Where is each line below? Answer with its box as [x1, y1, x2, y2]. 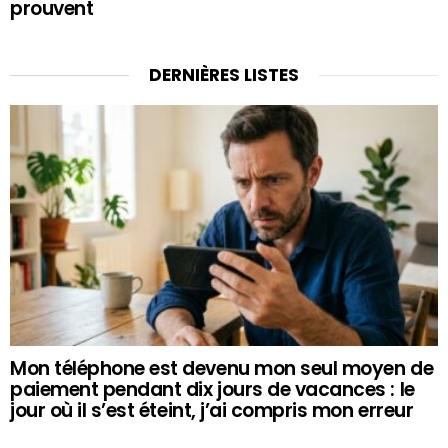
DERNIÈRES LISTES [149, 62, 299, 87]
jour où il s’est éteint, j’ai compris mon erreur [10, 396, 414, 424]
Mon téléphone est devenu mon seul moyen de [10, 354, 434, 382]
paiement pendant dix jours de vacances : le [10, 375, 415, 403]
